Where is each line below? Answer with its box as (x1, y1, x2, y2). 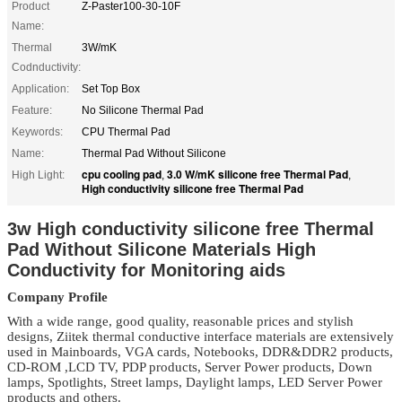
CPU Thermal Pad (82, 125, 170, 138)
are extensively (306, 328, 394, 344)
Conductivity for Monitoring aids (7, 259, 285, 280)
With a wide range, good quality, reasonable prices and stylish (7, 313, 354, 328)
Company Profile (7, 289, 108, 304)
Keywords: (12, 125, 63, 138)
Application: (12, 82, 69, 95)
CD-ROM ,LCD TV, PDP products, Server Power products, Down (7, 359, 372, 374)
